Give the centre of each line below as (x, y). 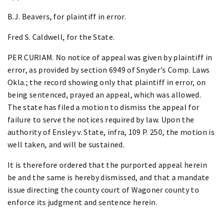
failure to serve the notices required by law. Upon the (101, 119)
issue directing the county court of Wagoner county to (103, 189)
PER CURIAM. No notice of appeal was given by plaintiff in (110, 57)
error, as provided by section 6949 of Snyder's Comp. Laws (109, 69)
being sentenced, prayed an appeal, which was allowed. (104, 94)
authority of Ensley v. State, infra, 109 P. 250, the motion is (111, 132)
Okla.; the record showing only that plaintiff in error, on (107, 82)
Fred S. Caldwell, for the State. (61, 37)
